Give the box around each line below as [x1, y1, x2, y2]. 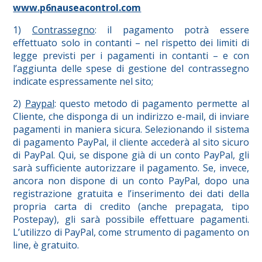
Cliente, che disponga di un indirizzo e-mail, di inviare [13, 110, 249, 123]
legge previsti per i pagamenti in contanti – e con [13, 49, 249, 63]
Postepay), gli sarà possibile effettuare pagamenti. [13, 213, 249, 226]
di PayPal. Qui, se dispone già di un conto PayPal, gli [13, 149, 249, 162]
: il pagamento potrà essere [94, 23, 249, 37]
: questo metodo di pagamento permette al [54, 97, 249, 111]
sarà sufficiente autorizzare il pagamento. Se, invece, [13, 161, 249, 175]
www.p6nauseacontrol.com [13, 1, 142, 15]
